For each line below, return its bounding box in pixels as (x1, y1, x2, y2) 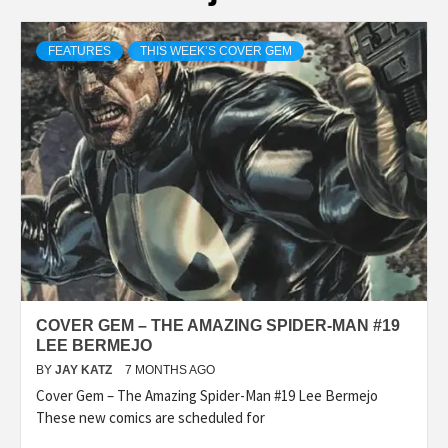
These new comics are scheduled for (36, 407, 265, 427)
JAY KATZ (55, 362, 115, 377)
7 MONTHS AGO (125, 362, 215, 377)
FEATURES (48, 43, 111, 58)
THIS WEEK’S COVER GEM (140, 43, 292, 58)
